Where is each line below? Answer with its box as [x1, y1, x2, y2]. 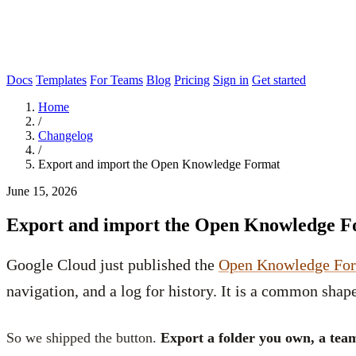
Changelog [38, 129, 93, 142]
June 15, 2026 [6, 184, 77, 198]
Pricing [174, 73, 210, 87]
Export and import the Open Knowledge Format [38, 157, 280, 171]
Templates [36, 73, 87, 87]
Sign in [213, 73, 249, 87]
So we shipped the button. [6, 329, 161, 346]
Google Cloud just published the [6, 255, 219, 273]
